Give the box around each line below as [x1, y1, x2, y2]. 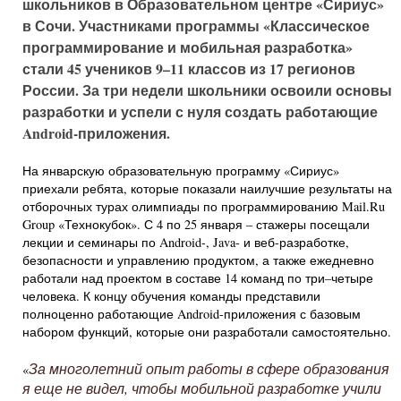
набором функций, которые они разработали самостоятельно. [22, 322, 391, 340]
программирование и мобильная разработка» [22, 36, 353, 57]
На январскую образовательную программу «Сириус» [22, 161, 339, 179]
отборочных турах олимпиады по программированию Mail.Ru [22, 197, 385, 215]
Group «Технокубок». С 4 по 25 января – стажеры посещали [22, 215, 370, 233]
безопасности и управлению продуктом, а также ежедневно [22, 251, 374, 269]
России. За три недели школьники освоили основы [22, 79, 392, 100]
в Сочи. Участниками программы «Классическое [22, 14, 370, 36]
